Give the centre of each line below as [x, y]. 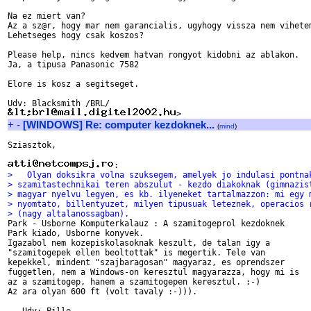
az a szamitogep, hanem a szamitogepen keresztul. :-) [134, 282]
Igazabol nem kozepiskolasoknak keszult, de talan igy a [139, 243]
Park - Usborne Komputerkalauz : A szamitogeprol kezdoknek [146, 224]
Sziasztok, [32, 145]
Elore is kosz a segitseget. [73, 84]
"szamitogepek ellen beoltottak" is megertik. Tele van [136, 253]
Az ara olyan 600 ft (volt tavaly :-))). [102, 292]
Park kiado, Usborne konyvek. [76, 233]
